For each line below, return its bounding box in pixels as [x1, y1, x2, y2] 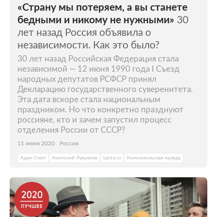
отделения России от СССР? [17, 125, 125, 134]
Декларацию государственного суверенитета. [17, 85, 193, 93]
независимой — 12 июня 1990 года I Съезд [17, 64, 180, 73]
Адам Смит [20, 155, 46, 160]
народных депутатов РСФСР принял [17, 75, 156, 83]
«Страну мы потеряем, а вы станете [17, 2, 187, 13]
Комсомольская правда [127, 155, 181, 160]
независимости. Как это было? [17, 40, 159, 50]
